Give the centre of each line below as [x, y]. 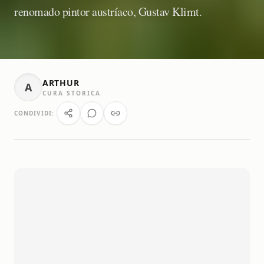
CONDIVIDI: [34, 113]
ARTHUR [61, 82]
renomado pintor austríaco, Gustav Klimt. [108, 11]
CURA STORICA [72, 93]
